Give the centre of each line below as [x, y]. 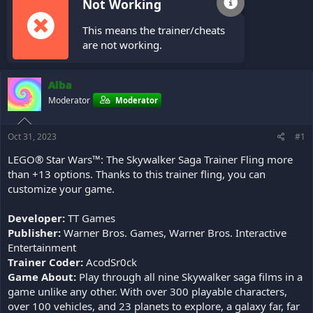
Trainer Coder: [45, 262]
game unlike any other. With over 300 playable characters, [147, 291]
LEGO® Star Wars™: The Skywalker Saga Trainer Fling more [150, 159]
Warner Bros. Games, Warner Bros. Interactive [174, 232]
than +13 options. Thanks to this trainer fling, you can [137, 174]
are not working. [122, 45]
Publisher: [34, 232]
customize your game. [61, 188]
